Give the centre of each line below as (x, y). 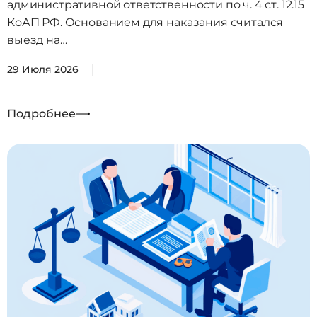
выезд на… (37, 40)
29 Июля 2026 (43, 70)
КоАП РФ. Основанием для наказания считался (145, 23)
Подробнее (41, 114)
